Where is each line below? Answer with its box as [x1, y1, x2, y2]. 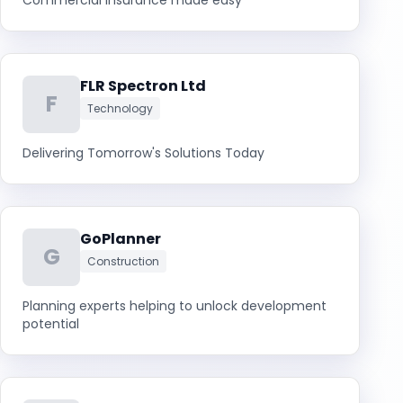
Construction [87, 254, 159, 269]
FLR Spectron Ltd [80, 76, 206, 96]
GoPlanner [80, 228, 161, 249]
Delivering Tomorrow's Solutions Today [22, 144, 264, 162]
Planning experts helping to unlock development [22, 297, 327, 315]
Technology [87, 101, 153, 116]
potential [22, 315, 79, 333]
